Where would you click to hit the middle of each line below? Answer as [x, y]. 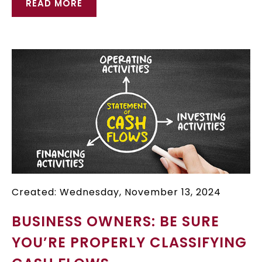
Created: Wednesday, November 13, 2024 [116, 192]
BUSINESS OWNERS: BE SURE [116, 221]
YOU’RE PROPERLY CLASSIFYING [129, 242]
